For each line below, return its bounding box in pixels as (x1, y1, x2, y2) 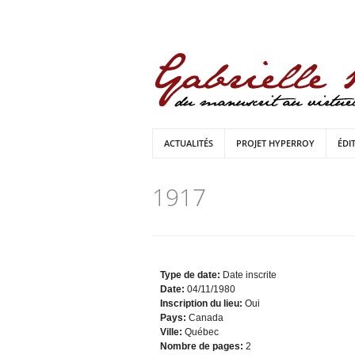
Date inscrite (223, 269, 277, 281)
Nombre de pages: (160, 341, 246, 352)
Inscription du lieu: (160, 298, 245, 309)
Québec (185, 326, 219, 338)
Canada (189, 312, 223, 323)
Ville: (160, 326, 185, 338)
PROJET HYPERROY (236, 137, 315, 149)
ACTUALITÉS (164, 137, 213, 149)
